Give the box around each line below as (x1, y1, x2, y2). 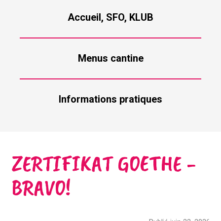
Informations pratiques (59, 93, 162, 106)
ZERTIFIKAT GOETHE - (11, 149, 196, 178)
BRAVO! (11, 174, 71, 202)
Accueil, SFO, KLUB (68, 11, 153, 24)
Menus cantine (77, 52, 144, 65)
